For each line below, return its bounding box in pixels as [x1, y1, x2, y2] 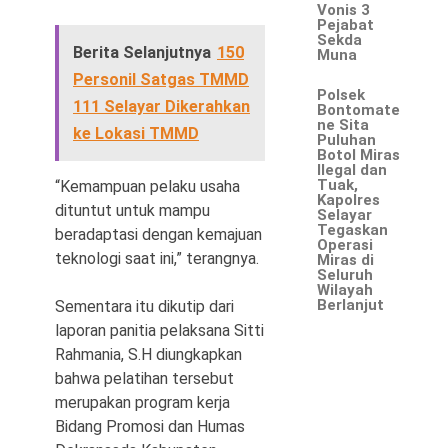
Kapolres [317, 191, 381, 209]
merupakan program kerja [55, 393, 230, 412]
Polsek [317, 86, 366, 104]
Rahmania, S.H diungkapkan [55, 345, 242, 364]
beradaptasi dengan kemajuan [55, 225, 262, 244]
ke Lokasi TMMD [73, 124, 199, 143]
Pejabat [317, 16, 375, 34]
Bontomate [317, 101, 401, 119]
